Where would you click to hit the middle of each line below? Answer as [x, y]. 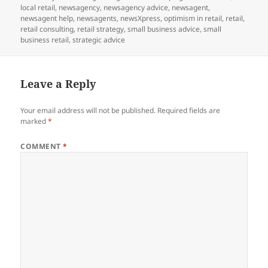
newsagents [97, 18]
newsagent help [47, 18]
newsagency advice [136, 7]
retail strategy [101, 29]
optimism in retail [193, 18]
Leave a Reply [58, 83]
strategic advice [99, 39]
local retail [38, 7]
